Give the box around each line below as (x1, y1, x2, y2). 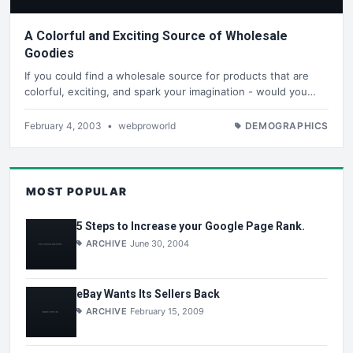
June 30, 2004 (130, 238, 190, 250)
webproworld (118, 119, 176, 132)
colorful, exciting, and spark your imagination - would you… (24, 84, 316, 98)
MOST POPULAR (26, 184, 128, 198)
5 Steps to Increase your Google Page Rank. (76, 220, 305, 233)
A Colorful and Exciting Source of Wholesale (24, 28, 288, 44)
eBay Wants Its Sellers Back (76, 287, 220, 300)
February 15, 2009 (130, 305, 205, 317)
